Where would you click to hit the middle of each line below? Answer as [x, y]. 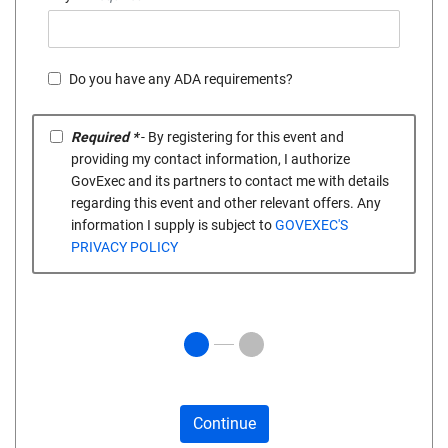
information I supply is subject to [173, 225]
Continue [224, 424]
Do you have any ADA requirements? [181, 79]
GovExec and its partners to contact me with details [230, 181]
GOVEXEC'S [311, 225]
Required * [104, 137]
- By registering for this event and [241, 137]
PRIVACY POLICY [124, 247]
